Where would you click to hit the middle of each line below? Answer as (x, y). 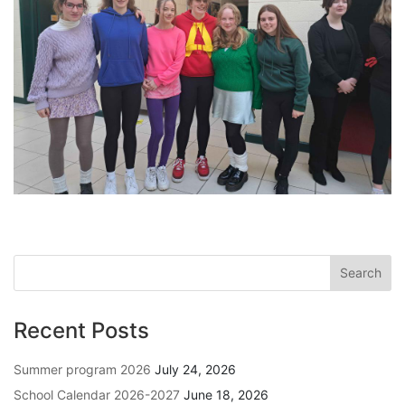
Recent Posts (81, 330)
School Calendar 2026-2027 (97, 394)
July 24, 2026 (195, 369)
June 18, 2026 (226, 394)
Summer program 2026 (82, 369)
